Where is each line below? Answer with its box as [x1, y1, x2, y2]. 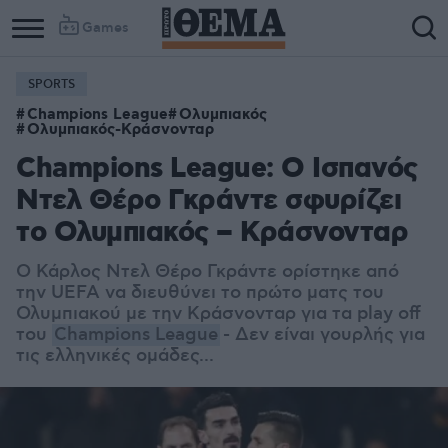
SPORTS [28, 77, 75, 92]
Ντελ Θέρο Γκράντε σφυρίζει [16, 183, 401, 220]
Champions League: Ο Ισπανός [16, 151, 418, 188]
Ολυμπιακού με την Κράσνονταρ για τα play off [16, 303, 421, 325]
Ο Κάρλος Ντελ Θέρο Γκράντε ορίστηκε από [16, 261, 399, 283]
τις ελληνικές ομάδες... [16, 345, 214, 367]
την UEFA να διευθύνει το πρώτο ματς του [16, 282, 384, 304]
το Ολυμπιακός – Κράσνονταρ [16, 215, 408, 252]
